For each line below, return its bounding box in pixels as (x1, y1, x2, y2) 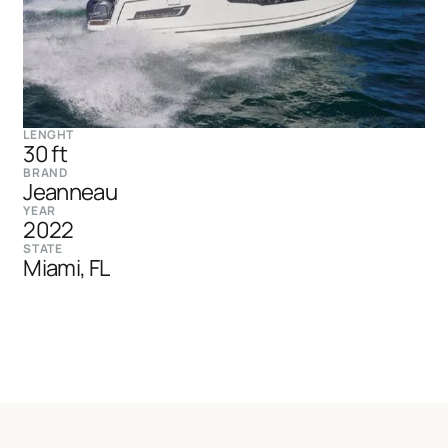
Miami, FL (23, 251, 110, 283)
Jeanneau (23, 175, 117, 207)
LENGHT (23, 125, 74, 143)
